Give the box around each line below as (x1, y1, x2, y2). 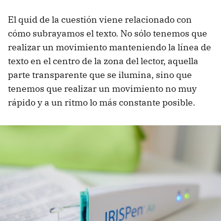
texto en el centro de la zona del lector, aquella (8, 55, 198, 67)
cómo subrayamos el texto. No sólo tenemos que (8, 28, 207, 39)
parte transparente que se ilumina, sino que (8, 69, 192, 81)
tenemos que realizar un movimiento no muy (8, 83, 197, 95)
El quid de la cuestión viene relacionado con (8, 14, 192, 26)
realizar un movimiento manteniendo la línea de (8, 41, 211, 53)
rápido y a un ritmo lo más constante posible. (8, 97, 195, 109)
